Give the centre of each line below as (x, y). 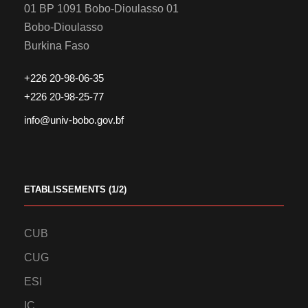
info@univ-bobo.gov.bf (74, 120)
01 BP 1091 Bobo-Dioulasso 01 (101, 9)
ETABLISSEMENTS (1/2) (75, 190)
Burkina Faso (57, 46)
